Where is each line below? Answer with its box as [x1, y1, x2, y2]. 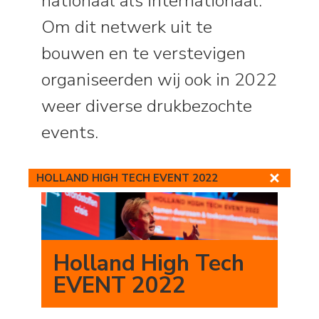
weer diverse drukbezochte [41, 93, 253, 118]
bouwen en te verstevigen [41, 41, 246, 66]
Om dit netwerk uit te [41, 14, 213, 39]
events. [41, 120, 108, 145]
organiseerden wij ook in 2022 [41, 67, 278, 92]
